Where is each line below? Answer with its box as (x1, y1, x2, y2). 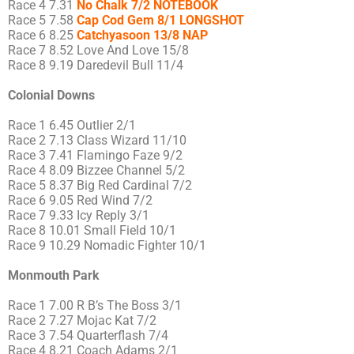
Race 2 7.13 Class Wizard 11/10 (8, 132, 186, 148)
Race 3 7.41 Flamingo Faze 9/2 (8, 147, 183, 163)
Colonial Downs (8, 87, 95, 103)
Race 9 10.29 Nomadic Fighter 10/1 (8, 237, 206, 253)
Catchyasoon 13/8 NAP (77, 27, 208, 43)
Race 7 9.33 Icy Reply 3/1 (8, 207, 149, 223)
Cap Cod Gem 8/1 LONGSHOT (77, 12, 244, 28)
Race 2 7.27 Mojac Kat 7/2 (8, 312, 156, 328)
